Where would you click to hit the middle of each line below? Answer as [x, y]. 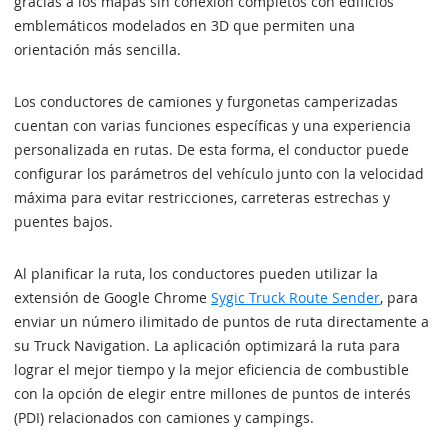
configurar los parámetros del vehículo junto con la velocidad [219, 173]
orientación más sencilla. [97, 49]
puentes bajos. [63, 221]
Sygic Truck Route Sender [295, 297]
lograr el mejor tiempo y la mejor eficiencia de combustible [211, 369]
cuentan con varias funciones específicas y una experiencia [212, 125]
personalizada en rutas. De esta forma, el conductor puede [211, 149]
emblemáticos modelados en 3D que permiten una [184, 25]
